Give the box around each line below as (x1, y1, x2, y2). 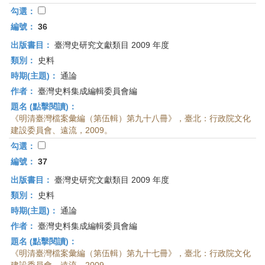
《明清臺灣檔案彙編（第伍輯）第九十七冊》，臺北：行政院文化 (11, 248, 251, 258)
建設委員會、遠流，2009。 (11, 125, 112, 135)
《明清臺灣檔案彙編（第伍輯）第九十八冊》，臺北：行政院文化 (11, 114, 251, 123)
